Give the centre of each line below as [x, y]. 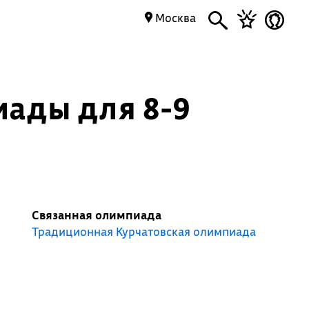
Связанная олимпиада [96, 215]
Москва [174, 18]
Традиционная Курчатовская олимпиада [143, 231]
